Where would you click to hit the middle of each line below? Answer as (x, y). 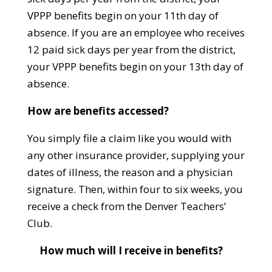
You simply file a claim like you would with (129, 138)
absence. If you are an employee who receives (136, 33)
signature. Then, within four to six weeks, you (135, 189)
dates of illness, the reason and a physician (130, 172)
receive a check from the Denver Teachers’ (126, 206)
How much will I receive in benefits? (128, 251)
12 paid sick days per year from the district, (131, 50)
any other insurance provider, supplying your (136, 155)
